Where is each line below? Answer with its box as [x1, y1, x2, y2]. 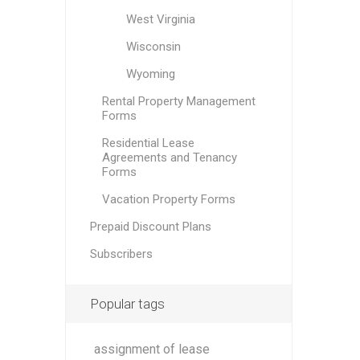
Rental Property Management [101, 94, 256, 108]
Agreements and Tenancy [101, 150, 237, 165]
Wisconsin [125, 39, 181, 54]
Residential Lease [101, 136, 194, 150]
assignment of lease [93, 342, 210, 357]
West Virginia [125, 12, 195, 27]
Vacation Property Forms [101, 192, 235, 207]
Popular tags [89, 296, 165, 312]
